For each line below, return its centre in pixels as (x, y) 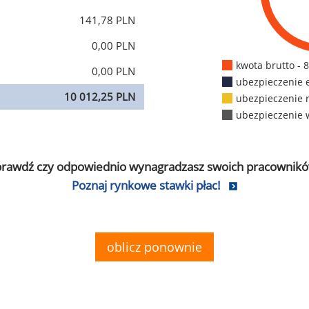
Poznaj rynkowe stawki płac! (146, 186)
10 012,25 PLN (100, 97)
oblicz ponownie (154, 247)
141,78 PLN (107, 20)
